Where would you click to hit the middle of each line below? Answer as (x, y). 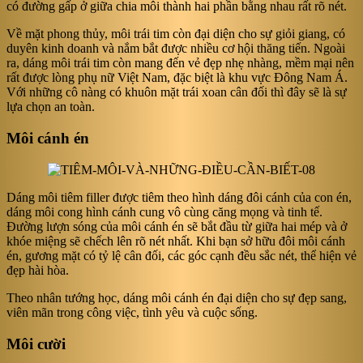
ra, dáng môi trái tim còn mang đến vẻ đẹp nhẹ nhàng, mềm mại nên (180, 63)
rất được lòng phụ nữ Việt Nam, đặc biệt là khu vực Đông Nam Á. (177, 78)
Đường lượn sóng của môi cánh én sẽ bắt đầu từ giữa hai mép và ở (177, 226)
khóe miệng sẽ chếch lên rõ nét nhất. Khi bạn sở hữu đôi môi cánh (176, 241)
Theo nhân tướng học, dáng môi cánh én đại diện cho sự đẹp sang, (177, 297)
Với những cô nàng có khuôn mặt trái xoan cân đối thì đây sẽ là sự (177, 92)
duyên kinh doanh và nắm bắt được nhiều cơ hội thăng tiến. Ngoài (176, 49)
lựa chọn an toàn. (51, 107)
